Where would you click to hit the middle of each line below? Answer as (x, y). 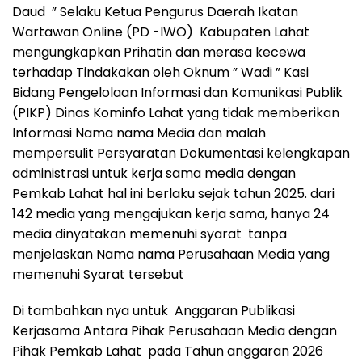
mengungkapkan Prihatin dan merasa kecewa (159, 52)
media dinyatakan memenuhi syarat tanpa (149, 234)
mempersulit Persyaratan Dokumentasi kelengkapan (181, 153)
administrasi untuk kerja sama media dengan (154, 173)
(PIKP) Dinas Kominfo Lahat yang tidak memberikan (176, 112)
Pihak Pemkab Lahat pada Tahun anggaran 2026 (168, 351)
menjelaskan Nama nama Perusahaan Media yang (171, 254)
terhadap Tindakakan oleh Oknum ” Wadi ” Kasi (160, 72)
